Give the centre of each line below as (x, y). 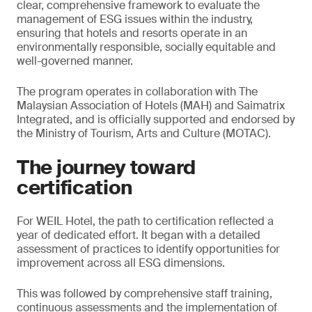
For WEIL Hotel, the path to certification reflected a (145, 221)
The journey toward (106, 167)
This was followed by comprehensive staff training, (145, 293)
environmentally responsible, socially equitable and (146, 47)
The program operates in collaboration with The (137, 91)
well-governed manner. (75, 61)
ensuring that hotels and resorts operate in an (132, 33)
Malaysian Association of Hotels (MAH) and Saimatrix (151, 105)
